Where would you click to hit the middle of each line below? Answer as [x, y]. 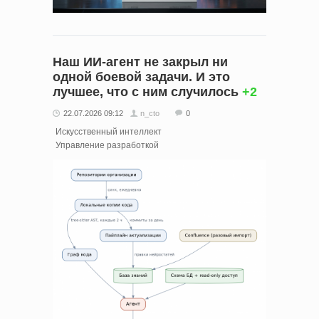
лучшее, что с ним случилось [146, 91]
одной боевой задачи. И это [141, 77]
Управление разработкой [107, 145]
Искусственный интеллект [109, 131]
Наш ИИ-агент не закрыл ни [140, 62]
